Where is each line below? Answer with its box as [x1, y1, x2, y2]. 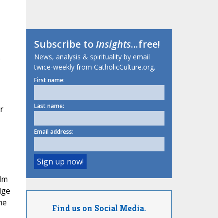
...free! [130, 37, 160, 51]
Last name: [34, 102, 64, 110]
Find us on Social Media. [52, 202, 146, 214]
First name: [34, 76, 65, 85]
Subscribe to [34, 37, 96, 51]
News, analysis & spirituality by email [34, 52, 150, 62]
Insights [95, 37, 131, 51]
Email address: [34, 127, 73, 136]
